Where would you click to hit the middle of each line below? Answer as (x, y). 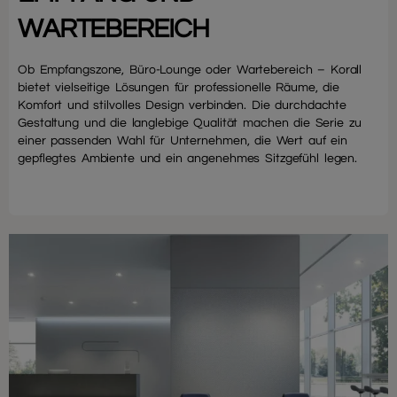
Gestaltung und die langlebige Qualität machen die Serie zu (190, 124)
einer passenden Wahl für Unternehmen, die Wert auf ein (183, 141)
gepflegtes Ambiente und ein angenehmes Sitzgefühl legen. (188, 159)
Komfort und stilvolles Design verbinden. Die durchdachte (183, 106)
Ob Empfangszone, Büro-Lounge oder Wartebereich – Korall (190, 70)
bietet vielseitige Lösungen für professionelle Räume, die (179, 88)
